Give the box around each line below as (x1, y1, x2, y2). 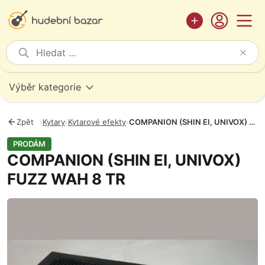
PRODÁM (13, 139, 46, 148)
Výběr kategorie (9, 81, 81, 93)
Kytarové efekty (68, 117, 126, 127)
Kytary (43, 117, 65, 127)
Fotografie (7, 199, 54, 211)
